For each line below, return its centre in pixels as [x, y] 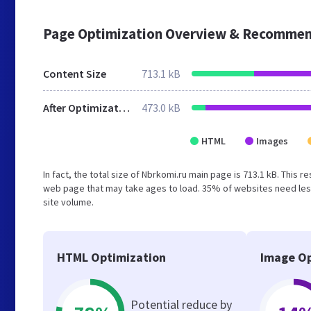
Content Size [75, 74]
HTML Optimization [111, 257]
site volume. [68, 202]
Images [272, 141]
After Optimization [124, 108]
